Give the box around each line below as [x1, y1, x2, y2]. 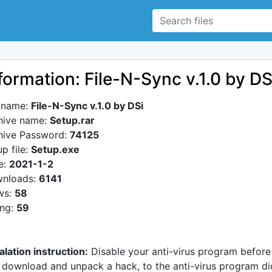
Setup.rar [50, 114, 95, 126]
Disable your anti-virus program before [91, 245, 271, 257]
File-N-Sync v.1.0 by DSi [31, 100, 143, 112]
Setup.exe [31, 143, 80, 155]
